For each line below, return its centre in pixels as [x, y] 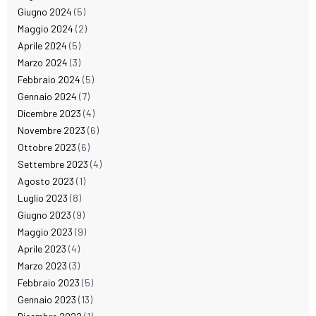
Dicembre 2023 [49, 114]
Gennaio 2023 [47, 300]
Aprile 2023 [42, 249]
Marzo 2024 [43, 63]
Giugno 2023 [44, 215]
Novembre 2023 [51, 130]
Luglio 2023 [43, 198]
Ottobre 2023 [47, 147]
